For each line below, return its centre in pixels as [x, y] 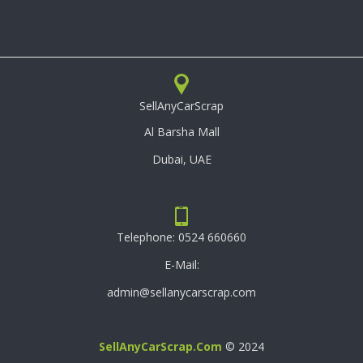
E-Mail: [181, 264]
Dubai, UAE [181, 159]
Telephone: [146, 237]
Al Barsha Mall [181, 131]
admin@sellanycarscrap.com [181, 292]
